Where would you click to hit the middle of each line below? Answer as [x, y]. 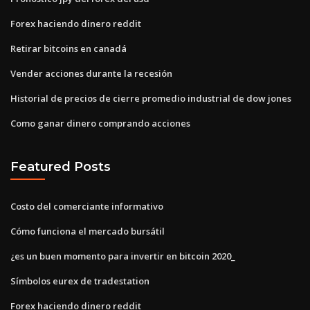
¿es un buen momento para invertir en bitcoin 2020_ [123, 256]
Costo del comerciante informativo [87, 206]
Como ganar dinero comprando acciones [100, 123]
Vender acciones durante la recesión [91, 73]
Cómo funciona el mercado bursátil [88, 231]
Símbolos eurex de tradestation [80, 281]
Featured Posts [61, 167]
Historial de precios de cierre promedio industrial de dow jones [151, 98]
